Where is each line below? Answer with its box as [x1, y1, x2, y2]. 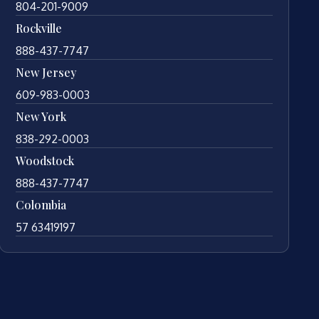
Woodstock [16, 152, 75, 168]
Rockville [16, 20, 63, 36]
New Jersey [16, 64, 77, 80]
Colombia [16, 197, 67, 212]
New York [16, 108, 67, 124]
